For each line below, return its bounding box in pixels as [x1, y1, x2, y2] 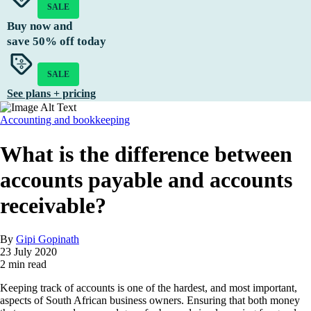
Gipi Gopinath [16, 233, 79, 245]
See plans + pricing [7, 87, 96, 100]
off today [57, 35, 106, 49]
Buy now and [7, 19, 72, 33]
